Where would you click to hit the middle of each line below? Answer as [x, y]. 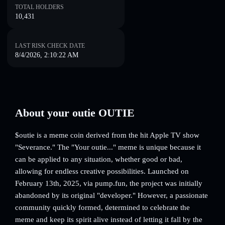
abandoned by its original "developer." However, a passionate [111, 195]
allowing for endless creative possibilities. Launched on [102, 171]
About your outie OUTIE [75, 113]
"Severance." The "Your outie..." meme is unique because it [108, 147]
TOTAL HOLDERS [39, 7]
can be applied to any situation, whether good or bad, [99, 159]
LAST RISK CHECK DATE [50, 46]
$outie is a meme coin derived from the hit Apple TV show [107, 135]
